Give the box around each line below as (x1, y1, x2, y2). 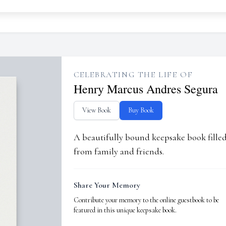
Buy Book (128, 106, 154, 115)
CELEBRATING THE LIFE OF (73, 70, 193, 80)
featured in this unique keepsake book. (73, 206, 177, 214)
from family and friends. (73, 146, 164, 157)
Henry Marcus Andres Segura (73, 81, 218, 97)
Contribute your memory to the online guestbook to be (73, 196, 219, 204)
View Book (82, 106, 111, 115)
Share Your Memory (73, 180, 140, 190)
